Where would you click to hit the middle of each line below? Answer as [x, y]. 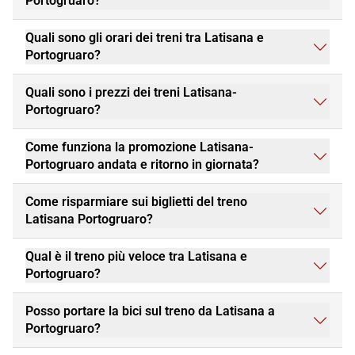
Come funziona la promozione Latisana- [139, 147]
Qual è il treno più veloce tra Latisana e [136, 257]
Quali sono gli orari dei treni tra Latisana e [145, 38]
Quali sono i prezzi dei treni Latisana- [131, 93]
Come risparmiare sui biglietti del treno [136, 202]
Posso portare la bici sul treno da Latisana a [150, 311]
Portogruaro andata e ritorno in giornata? [142, 165]
